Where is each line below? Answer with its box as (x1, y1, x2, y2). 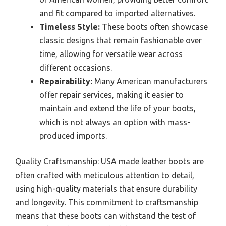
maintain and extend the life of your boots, (39, 103, 196, 113)
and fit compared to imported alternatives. (39, 8, 195, 18)
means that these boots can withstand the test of (15, 211, 196, 220)
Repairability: (39, 76, 92, 86)
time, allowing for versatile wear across (39, 49, 183, 59)
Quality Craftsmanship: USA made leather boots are (15, 156, 204, 166)
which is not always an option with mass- (39, 117, 190, 127)
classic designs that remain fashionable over (39, 35, 202, 45)
